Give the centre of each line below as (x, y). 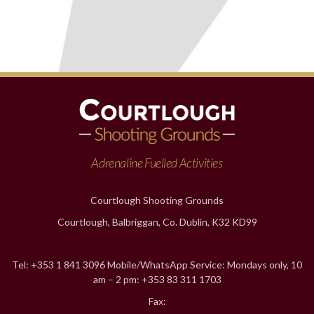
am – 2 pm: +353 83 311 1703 (157, 280)
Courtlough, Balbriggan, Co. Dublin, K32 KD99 (157, 222)
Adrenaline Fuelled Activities (157, 163)
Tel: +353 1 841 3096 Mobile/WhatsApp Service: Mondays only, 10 (157, 265)
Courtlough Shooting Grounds (157, 200)
